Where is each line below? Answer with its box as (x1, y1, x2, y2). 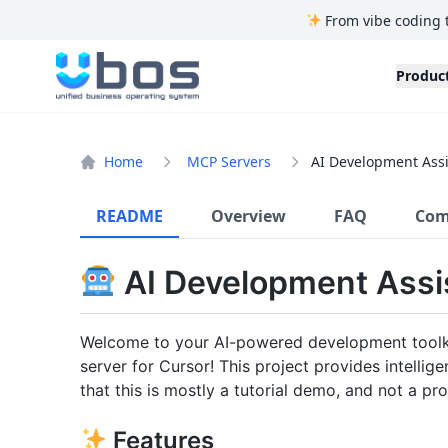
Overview (211, 205, 286, 227)
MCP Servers (187, 152, 271, 171)
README (96, 205, 163, 227)
